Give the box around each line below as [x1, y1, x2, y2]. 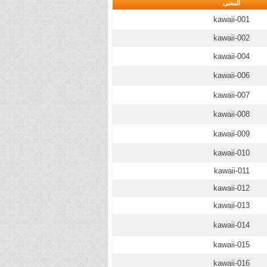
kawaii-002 [213, 33, 250, 42]
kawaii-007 [213, 91, 250, 100]
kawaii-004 [213, 52, 250, 61]
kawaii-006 [213, 71, 250, 80]
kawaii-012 [213, 184, 250, 193]
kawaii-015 [213, 240, 250, 249]
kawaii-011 [213, 166, 250, 175]
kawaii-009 [213, 129, 250, 138]
